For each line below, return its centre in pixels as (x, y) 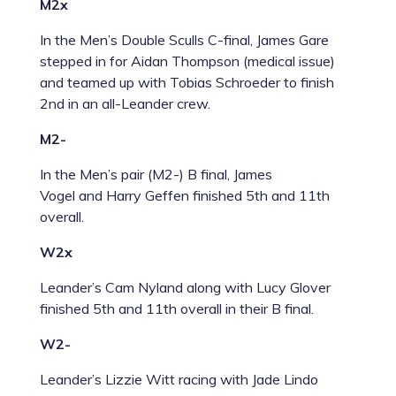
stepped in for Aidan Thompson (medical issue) (187, 61)
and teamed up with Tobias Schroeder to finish (187, 82)
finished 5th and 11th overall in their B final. (176, 308)
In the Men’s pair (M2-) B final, (136, 174)
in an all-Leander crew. (137, 103)
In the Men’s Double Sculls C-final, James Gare (184, 39)
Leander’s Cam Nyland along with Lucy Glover (185, 287)
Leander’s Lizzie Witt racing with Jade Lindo (179, 379)
